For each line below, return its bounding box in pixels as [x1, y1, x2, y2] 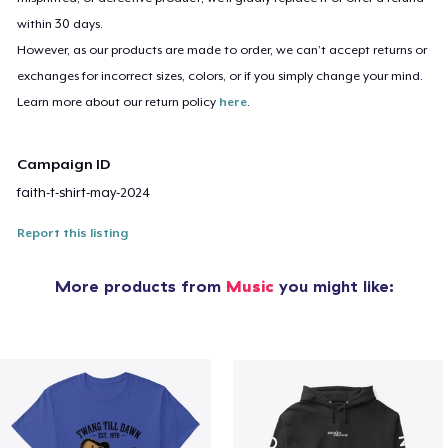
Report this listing [17, 225, 129, 240]
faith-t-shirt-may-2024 [17, 184, 151, 200]
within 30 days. [17, 16, 104, 31]
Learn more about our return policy [17, 94, 220, 109]
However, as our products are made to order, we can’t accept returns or [17, 42, 428, 57]
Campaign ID [17, 155, 111, 172]
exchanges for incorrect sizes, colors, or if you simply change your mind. [17, 68, 424, 83]
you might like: [273, 275, 394, 296]
